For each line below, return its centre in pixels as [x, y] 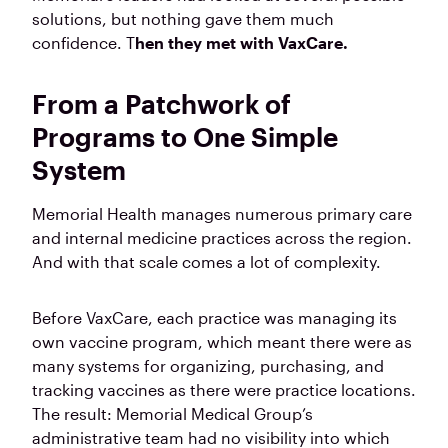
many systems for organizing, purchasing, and [208, 366]
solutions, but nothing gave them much [183, 19]
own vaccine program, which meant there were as [222, 342]
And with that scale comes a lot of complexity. [206, 262]
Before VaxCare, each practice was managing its [214, 318]
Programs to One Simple [185, 137]
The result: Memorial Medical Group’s [172, 414]
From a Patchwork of [161, 104]
